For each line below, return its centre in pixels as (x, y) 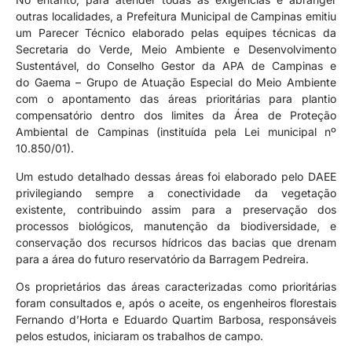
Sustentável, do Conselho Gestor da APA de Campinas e (176, 66)
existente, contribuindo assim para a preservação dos (176, 209)
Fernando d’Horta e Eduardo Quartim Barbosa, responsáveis (176, 319)
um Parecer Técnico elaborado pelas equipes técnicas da (176, 33)
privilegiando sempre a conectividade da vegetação (176, 192)
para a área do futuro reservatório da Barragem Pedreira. (164, 258)
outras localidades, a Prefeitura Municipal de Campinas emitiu (176, 16)
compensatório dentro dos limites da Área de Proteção (176, 115)
